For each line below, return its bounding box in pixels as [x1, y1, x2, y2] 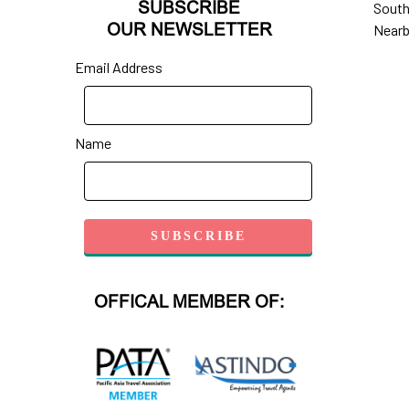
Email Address [75, 58, 163, 76]
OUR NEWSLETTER [106, 18, 272, 39]
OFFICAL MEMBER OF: [94, 290, 284, 311]
